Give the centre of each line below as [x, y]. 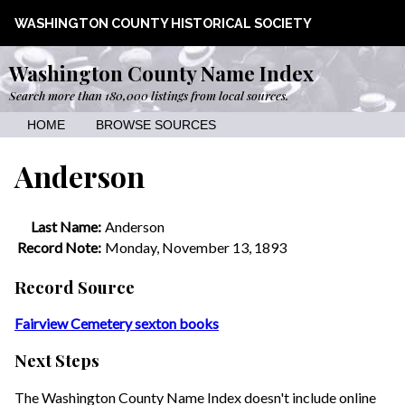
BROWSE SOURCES [156, 125]
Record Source [75, 287]
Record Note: [59, 247]
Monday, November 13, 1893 [196, 247]
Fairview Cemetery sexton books [117, 324]
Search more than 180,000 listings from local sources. [149, 95]
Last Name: [66, 226]
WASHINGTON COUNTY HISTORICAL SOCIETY [163, 23]
